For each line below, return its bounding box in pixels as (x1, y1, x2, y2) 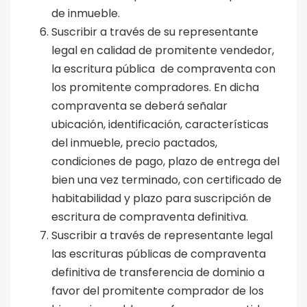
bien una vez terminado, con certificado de (51, 171, 282, 188)
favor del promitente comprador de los (51, 282, 264, 299)
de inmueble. (51, 5, 120, 21)
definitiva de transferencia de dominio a (51, 264, 265, 280)
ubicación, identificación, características (51, 116, 269, 132)
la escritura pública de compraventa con (51, 60, 275, 77)
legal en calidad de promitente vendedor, (51, 42, 274, 58)
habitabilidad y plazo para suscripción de (51, 190, 271, 206)
